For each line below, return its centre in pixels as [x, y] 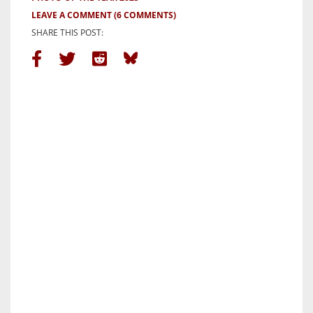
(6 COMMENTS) [145, 15]
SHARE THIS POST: [67, 32]
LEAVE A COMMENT [72, 15]
